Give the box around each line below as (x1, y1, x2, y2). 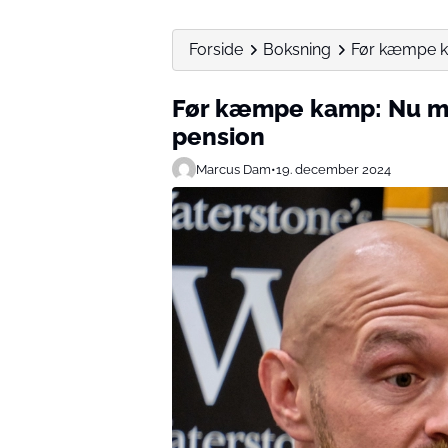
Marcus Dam (196, 161, 271, 177)
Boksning (263, 40, 331, 59)
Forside (189, 40, 243, 59)
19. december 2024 (276, 161, 391, 177)
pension (172, 122, 265, 151)
